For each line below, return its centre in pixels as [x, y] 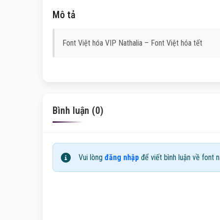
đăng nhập [122, 157]
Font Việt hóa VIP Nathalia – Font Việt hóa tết [132, 43]
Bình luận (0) [78, 110]
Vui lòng [92, 157]
